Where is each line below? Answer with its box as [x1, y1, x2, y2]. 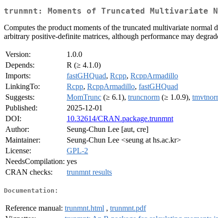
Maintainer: [5, 136, 40, 145]
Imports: [5, 72, 31, 80]
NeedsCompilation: [5, 157, 65, 166]
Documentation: [4, 186, 58, 194]
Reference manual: [5, 203, 63, 212]
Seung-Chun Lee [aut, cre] [67, 125, 148, 134]
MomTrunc [67, 93, 101, 102]
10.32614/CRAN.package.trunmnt [67, 114, 173, 123]
